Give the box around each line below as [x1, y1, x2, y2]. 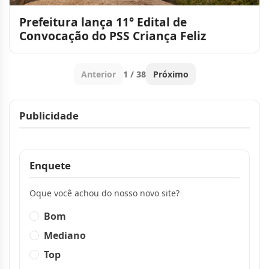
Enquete [29, 159, 71, 173]
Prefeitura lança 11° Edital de [19, 14, 187, 31]
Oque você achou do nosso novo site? [29, 187, 180, 199]
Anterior [80, 68, 116, 80]
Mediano [44, 229, 86, 243]
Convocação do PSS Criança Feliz [19, 28, 206, 44]
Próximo [153, 68, 189, 80]
